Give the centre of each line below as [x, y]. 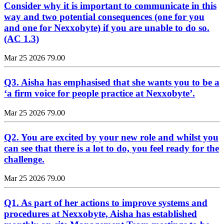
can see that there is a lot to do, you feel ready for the [111, 148]
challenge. [24, 159]
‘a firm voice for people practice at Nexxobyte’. [99, 93]
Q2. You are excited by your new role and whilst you [111, 137]
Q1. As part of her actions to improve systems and [106, 202]
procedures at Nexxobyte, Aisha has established [100, 213]
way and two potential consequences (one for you [104, 16]
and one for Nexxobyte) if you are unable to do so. [107, 27]
